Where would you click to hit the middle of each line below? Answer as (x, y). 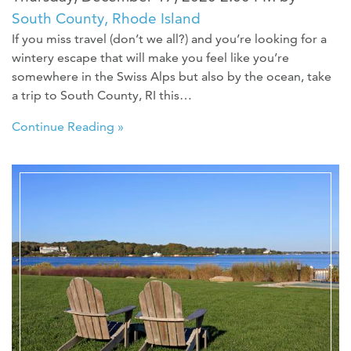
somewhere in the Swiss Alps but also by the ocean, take (172, 76)
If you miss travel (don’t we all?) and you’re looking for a (169, 38)
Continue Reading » (68, 126)
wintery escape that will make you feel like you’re (150, 57)
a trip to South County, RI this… (102, 95)
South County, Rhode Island (106, 18)
